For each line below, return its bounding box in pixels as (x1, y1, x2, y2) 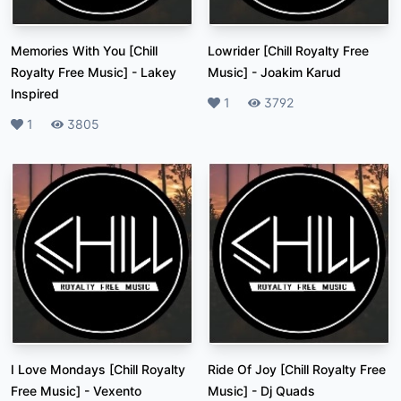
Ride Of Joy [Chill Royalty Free (208, 361, 386, 377)
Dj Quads (260, 382, 315, 398)
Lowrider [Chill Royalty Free (208, 42, 369, 58)
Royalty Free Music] (11, 64, 128, 80)
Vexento (93, 382, 141, 398)
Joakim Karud (260, 64, 341, 80)
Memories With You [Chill (11, 42, 158, 58)
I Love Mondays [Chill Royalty (11, 361, 185, 377)
